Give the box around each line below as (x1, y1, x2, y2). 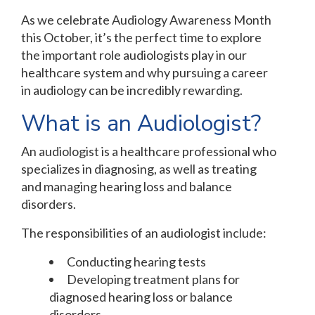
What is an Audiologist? (21, 108, 261, 139)
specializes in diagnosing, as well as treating (21, 161, 257, 177)
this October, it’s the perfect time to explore (21, 30, 262, 46)
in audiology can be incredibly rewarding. (21, 82, 243, 98)
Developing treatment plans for (67, 271, 240, 288)
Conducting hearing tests (67, 254, 206, 270)
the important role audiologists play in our (21, 47, 247, 63)
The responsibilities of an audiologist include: (21, 225, 266, 241)
